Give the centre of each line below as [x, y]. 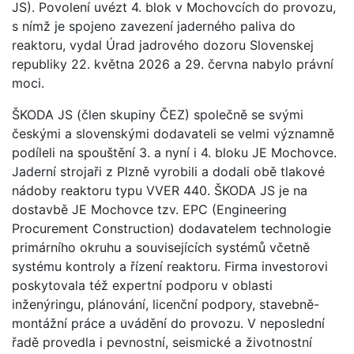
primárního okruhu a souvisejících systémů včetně [161, 247]
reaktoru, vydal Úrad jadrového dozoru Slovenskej [163, 45]
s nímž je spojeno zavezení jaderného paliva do [154, 26]
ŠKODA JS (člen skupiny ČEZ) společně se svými [158, 114]
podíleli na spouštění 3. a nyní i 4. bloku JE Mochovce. [174, 152]
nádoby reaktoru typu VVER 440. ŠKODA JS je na [160, 190]
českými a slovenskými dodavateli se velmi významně [173, 133]
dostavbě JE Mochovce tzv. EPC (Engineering [149, 209]
